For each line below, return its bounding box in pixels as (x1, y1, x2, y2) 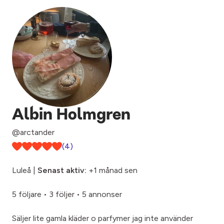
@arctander (12, 127, 54, 137)
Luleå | (12, 165, 37, 175)
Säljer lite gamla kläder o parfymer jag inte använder (12, 213, 193, 223)
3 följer (49, 189, 74, 199)
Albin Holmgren (12, 107, 130, 123)
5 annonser (82, 189, 122, 199)
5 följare (12, 189, 41, 199)
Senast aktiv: (37, 165, 86, 175)
